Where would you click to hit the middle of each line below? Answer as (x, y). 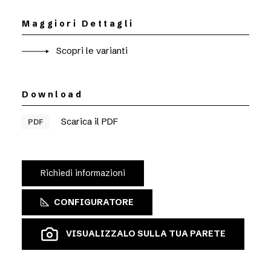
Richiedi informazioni (83, 173)
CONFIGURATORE (94, 202)
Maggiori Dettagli (78, 24)
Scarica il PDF (88, 121)
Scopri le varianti (91, 51)
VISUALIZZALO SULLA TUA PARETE (146, 233)
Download (52, 94)
